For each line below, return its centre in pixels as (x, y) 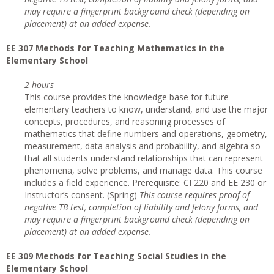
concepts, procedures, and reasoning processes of (125, 121)
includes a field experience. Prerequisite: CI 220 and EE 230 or (145, 183)
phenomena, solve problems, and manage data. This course (143, 170)
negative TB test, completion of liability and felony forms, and (141, 207)
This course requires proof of (194, 195)
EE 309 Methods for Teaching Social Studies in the (116, 256)
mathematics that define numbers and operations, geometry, (146, 134)
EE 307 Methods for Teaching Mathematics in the (115, 48)
